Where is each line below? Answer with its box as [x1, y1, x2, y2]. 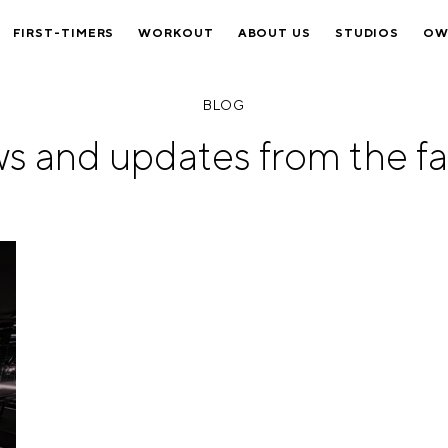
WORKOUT [138, 26, 214, 41]
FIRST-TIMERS [12, 26, 115, 41]
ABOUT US [237, 26, 311, 41]
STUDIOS [334, 26, 400, 41]
